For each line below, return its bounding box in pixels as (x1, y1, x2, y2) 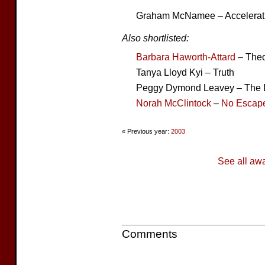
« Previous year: (122, 128, 171, 135)
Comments (122, 228, 177, 240)
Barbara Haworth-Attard (136, 51, 235, 62)
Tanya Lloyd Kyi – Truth (136, 67, 234, 77)
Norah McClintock (136, 98, 211, 108)
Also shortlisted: (122, 33, 189, 43)
